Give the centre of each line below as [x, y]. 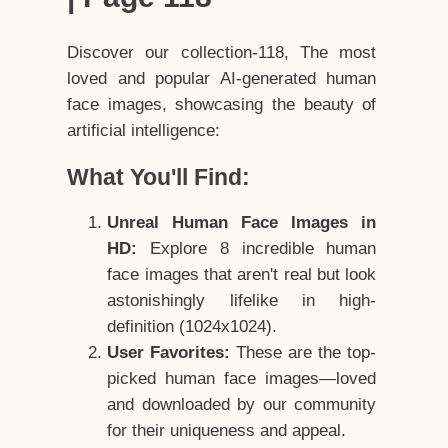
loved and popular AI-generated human [222, 79]
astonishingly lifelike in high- [242, 301]
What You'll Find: [159, 177]
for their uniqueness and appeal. [227, 431]
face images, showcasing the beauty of [222, 105]
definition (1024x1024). [192, 327]
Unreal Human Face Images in [242, 223]
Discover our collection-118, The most [222, 53]
